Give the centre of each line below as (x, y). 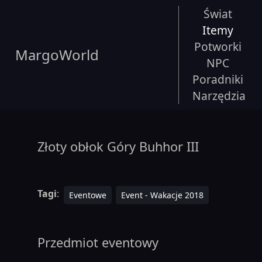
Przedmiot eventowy (98, 243)
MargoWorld (57, 55)
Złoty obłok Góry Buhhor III (118, 147)
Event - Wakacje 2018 (162, 195)
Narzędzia (219, 96)
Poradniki (218, 79)
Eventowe (87, 195)
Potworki (218, 46)
